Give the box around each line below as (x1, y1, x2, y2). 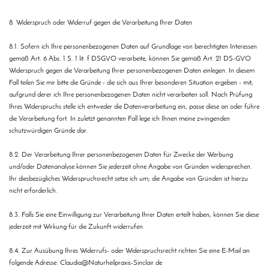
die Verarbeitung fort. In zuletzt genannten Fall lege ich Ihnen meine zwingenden (9, 115, 230, 123)
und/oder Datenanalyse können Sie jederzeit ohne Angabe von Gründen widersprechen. (9, 163, 252, 171)
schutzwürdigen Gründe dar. (9, 127, 88, 135)
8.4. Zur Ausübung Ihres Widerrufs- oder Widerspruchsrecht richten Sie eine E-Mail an (9, 247, 250, 255)
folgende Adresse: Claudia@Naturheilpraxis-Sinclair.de (9, 259, 162, 267)
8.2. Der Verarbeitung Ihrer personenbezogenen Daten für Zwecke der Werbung (9, 151, 233, 159)
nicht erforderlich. (9, 187, 58, 195)
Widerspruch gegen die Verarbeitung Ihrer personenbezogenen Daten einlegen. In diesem (9, 67, 255, 75)
